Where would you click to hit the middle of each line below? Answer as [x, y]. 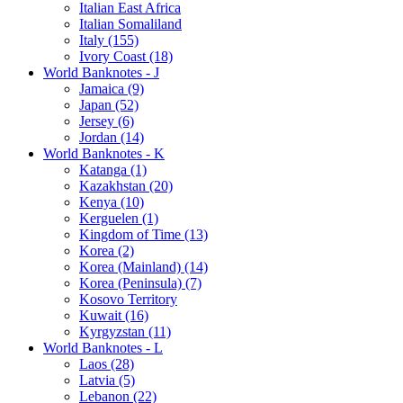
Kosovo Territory [128, 299]
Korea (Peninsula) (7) [140, 282]
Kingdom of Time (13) [143, 234]
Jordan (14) [112, 137]
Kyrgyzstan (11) [125, 331]
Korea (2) [107, 250]
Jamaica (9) [112, 88]
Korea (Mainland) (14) [143, 266]
